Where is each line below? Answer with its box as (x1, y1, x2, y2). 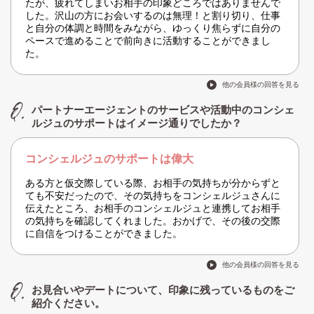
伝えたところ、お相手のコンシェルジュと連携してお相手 (25, 203, 280, 214)
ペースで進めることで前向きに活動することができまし (25, 35, 271, 47)
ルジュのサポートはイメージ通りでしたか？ (32, 117, 242, 130)
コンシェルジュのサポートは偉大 (25, 153, 193, 165)
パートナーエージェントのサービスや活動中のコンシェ (32, 104, 294, 116)
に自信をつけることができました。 (25, 228, 182, 240)
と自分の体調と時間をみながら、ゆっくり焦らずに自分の (25, 22, 280, 34)
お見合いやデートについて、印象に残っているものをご (32, 284, 294, 296)
